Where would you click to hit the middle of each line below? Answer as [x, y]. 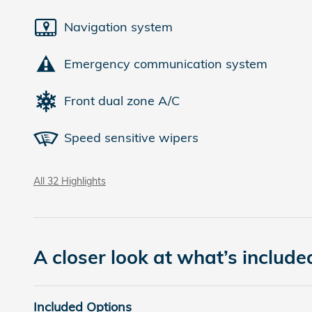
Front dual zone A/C [122, 101]
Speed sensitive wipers [131, 138]
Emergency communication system [166, 64]
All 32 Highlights [70, 180]
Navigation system [118, 27]
